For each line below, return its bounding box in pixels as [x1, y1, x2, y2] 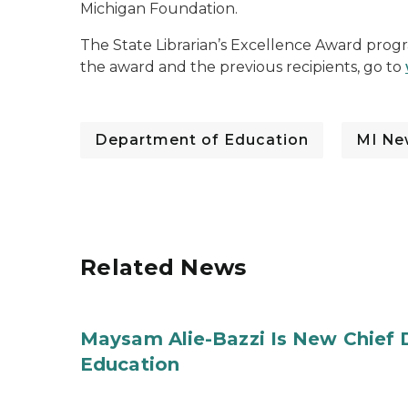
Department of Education [95, 131, 309, 148]
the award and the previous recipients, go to [80, 58, 405, 76]
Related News [80, 254, 247, 280]
